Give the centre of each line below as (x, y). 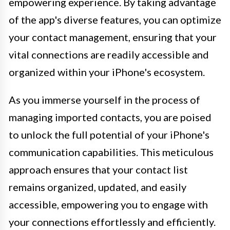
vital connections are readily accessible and (109, 54)
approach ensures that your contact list (98, 169)
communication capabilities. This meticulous (111, 152)
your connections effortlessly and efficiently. (112, 222)
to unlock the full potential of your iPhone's (109, 134)
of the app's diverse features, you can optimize (115, 19)
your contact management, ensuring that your (113, 37)
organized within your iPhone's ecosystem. (107, 72)
